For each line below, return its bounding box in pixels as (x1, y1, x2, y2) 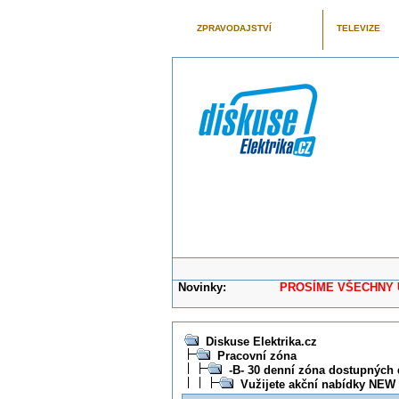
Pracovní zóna (216, 349, 297, 362)
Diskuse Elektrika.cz (205, 335, 317, 348)
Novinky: (178, 281, 227, 294)
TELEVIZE (336, 23, 380, 33)
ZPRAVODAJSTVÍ (196, 23, 272, 33)
